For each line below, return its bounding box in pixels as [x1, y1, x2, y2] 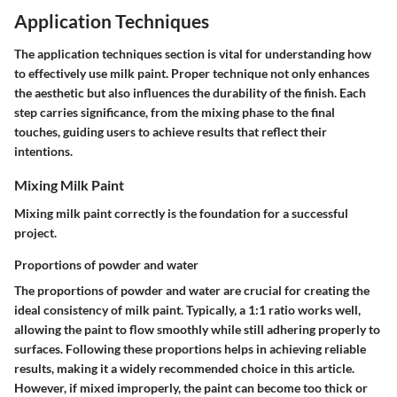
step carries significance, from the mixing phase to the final [14, 105, 335, 121]
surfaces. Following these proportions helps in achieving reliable [14, 340, 366, 356]
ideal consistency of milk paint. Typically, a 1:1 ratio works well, [14, 301, 361, 317]
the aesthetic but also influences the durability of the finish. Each [14, 85, 366, 101]
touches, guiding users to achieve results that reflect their [14, 124, 327, 140]
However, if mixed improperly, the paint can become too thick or [14, 379, 368, 395]
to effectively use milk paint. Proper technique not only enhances [14, 66, 370, 82]
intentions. [14, 144, 73, 160]
